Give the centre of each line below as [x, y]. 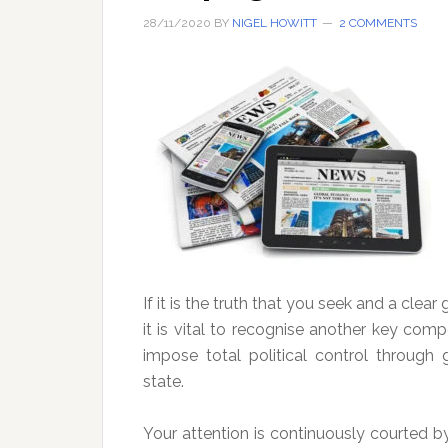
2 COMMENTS [378, 23]
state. [163, 381]
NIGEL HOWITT [274, 23]
